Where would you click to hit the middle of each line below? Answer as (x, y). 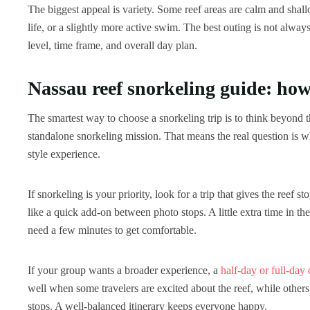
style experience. (64, 154)
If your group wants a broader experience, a (124, 270)
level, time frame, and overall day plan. (112, 45)
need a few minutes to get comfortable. (112, 230)
